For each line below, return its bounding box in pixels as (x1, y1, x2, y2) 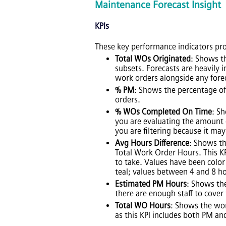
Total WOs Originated (115, 53, 191, 64)
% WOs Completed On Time (115, 106, 212, 117)
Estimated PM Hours (115, 179, 187, 189)
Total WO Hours (115, 200, 171, 210)
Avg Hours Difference (115, 138, 189, 148)
